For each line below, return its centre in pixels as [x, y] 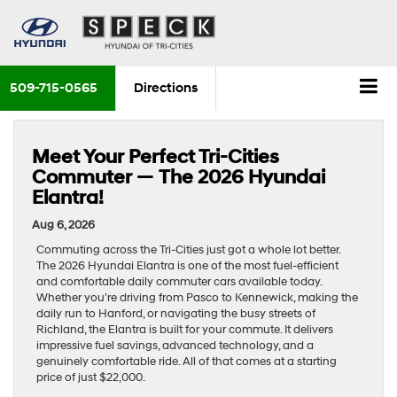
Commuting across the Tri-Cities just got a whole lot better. [188, 249]
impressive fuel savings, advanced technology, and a [175, 345]
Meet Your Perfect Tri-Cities [156, 157]
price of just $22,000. [91, 377]
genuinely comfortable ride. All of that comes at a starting [187, 361]
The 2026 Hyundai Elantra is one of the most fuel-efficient [187, 265]
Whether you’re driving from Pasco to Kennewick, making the [197, 297]
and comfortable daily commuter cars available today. [179, 281]
